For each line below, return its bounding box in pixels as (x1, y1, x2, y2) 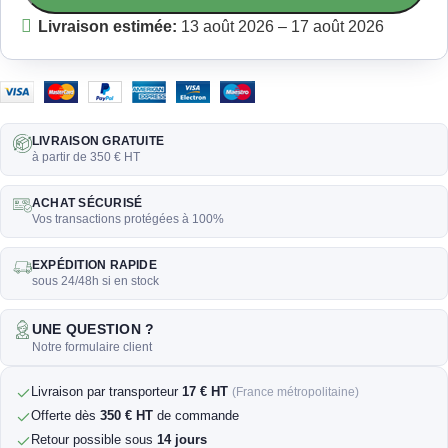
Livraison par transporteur (31, 384, 182, 399)
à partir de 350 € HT (32, 151, 140, 163)
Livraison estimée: (38, 18, 177, 35)
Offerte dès (31, 408, 100, 423)
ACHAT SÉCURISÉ (32, 197, 143, 209)
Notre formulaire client (32, 341, 152, 353)
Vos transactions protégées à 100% (32, 213, 224, 225)
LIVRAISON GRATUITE (32, 135, 165, 147)
